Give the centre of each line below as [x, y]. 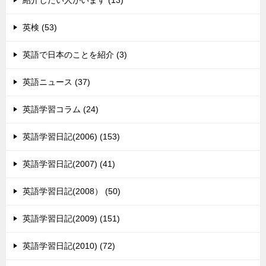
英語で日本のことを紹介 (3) [75, 55]
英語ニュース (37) [56, 82]
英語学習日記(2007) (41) [69, 164]
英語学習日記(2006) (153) [71, 137]
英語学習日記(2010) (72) [69, 246]
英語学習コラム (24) [61, 110]
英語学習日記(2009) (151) [71, 219]
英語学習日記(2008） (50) [72, 191]
